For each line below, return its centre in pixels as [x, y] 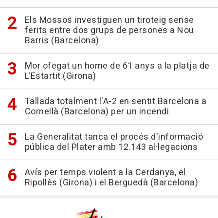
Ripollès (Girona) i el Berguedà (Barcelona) [111, 183]
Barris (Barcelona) [62, 41]
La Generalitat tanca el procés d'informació [114, 137]
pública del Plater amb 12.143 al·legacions [111, 147]
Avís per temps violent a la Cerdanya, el [105, 173]
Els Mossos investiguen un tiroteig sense [109, 20]
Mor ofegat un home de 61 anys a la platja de [117, 66]
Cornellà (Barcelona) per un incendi [97, 112]
